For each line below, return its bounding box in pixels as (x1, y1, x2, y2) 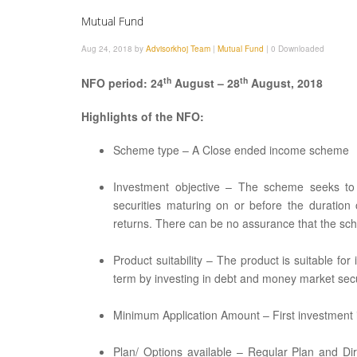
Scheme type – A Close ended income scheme (113, 142, 349, 158)
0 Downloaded (271, 43, 324, 54)
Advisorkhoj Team (146, 43, 210, 54)
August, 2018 (248, 75, 323, 91)
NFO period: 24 (81, 75, 163, 91)
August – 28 (171, 75, 240, 91)
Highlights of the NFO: (81, 108, 204, 124)
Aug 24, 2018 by (81, 43, 146, 54)
